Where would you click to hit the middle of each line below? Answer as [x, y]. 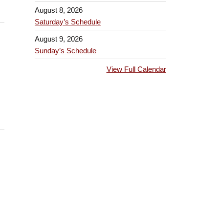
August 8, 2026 [59, 10]
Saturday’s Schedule [68, 22]
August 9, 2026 [59, 39]
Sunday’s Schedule [66, 50]
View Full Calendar [136, 69]
